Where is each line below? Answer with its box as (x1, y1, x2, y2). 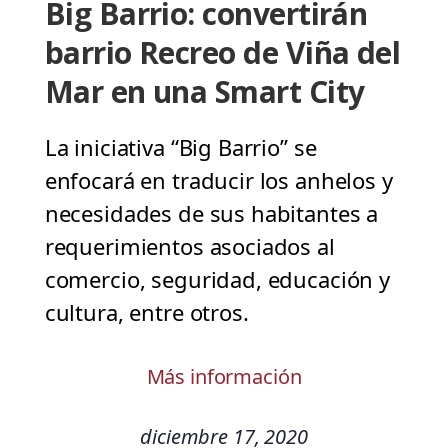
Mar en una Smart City (44, 71, 365, 113)
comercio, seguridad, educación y (44, 264, 390, 295)
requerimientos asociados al (44, 231, 335, 262)
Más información (146, 363, 302, 391)
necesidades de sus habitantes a (44, 198, 379, 229)
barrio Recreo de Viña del (44, 32, 401, 74)
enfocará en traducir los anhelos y (44, 165, 393, 196)
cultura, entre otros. (44, 297, 249, 328)
